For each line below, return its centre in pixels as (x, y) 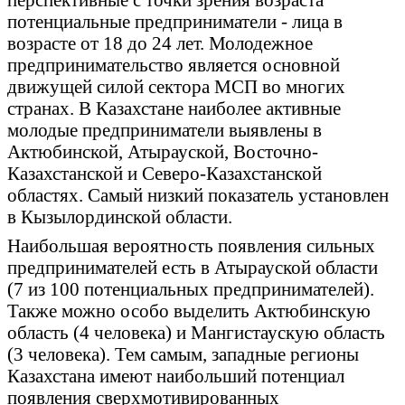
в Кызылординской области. (120, 217)
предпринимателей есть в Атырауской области (193, 267)
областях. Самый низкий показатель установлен (198, 195)
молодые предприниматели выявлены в (165, 130)
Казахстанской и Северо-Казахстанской (165, 173)
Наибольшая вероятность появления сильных (191, 245)
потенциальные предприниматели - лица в (175, 21)
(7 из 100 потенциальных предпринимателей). (191, 289)
